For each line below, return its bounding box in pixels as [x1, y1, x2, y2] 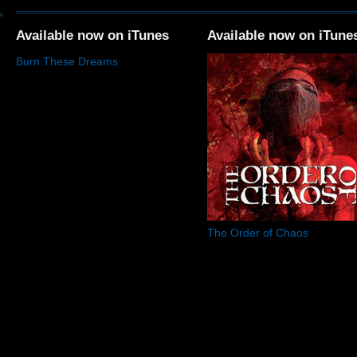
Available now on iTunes [16, 28, 169, 43]
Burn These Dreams [16, 55, 118, 68]
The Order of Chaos [207, 226, 308, 239]
